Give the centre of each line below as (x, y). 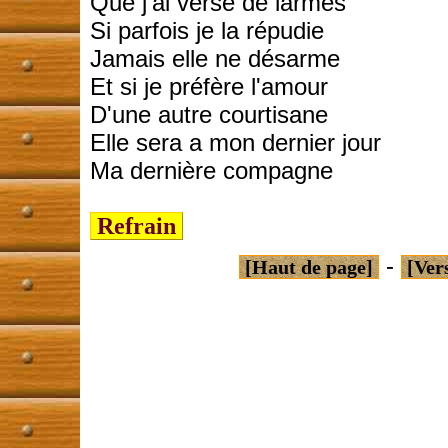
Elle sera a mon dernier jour (235, 142)
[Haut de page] (309, 267)
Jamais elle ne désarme (215, 58)
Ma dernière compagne (211, 170)
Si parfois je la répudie (207, 30)
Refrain (136, 226)
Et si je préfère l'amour (209, 86)
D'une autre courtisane (209, 114)
